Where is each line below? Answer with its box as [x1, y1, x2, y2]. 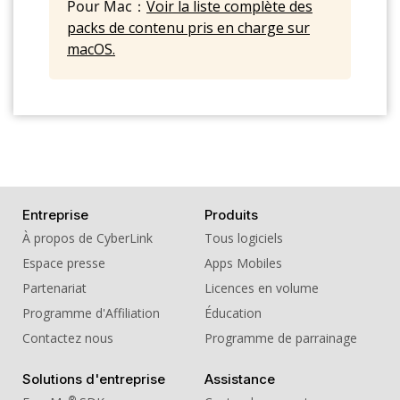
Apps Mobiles [204, 254, 282, 271]
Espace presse [22, 254, 105, 271]
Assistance [204, 371, 275, 387]
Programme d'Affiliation [22, 304, 160, 321]
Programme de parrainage [204, 329, 357, 346]
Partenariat [22, 279, 87, 296]
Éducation [204, 304, 262, 321]
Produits [204, 206, 258, 223]
